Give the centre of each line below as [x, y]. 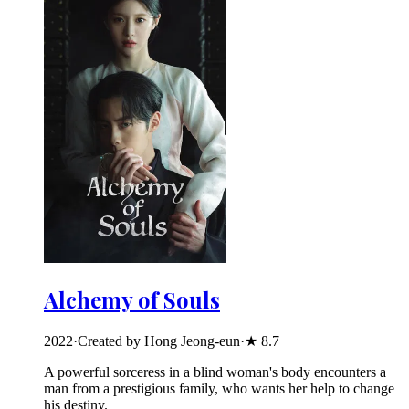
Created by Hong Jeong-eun [159, 341]
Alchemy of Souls [132, 299]
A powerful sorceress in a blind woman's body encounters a [215, 372]
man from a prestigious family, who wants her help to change [219, 388]
